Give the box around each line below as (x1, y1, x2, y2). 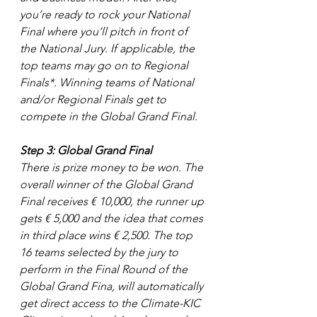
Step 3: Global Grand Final (20, 144, 152, 158)
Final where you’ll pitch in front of (20, 25, 190, 39)
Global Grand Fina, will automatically (20, 279, 206, 294)
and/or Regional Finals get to (20, 93, 169, 107)
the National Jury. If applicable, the (20, 42, 197, 56)
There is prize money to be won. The (20, 161, 206, 175)
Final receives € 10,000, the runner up (20, 195, 207, 209)
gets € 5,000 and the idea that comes (20, 212, 206, 226)
